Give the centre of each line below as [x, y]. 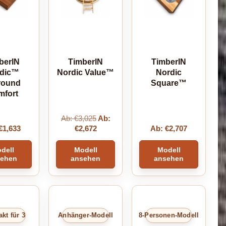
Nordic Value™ [86, 72]
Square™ [169, 83]
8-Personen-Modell [169, 215]
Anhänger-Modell [86, 215]
